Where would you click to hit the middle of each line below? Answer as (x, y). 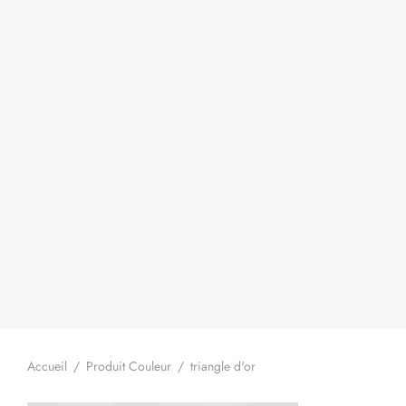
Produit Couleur (129, 366)
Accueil (47, 366)
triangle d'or (221, 366)
